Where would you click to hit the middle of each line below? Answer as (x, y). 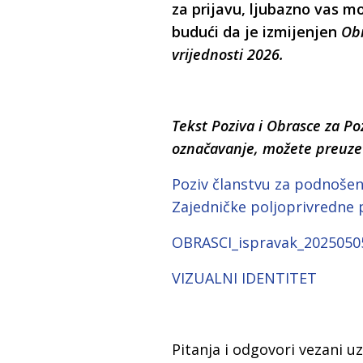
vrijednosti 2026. (230, 55)
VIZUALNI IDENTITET (244, 278)
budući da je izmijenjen (256, 32)
